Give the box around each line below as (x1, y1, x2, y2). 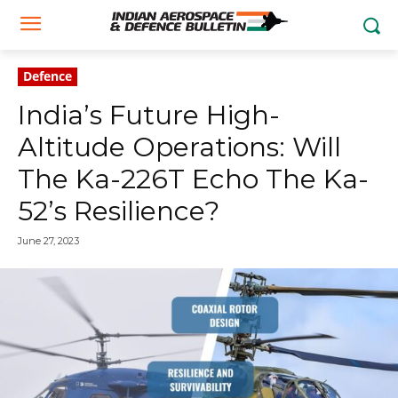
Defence (23, 68, 72, 84)
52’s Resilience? (18, 195, 219, 227)
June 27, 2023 (18, 235, 79, 248)
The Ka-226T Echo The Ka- (18, 163, 369, 195)
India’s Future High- (18, 99, 280, 131)
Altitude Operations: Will (18, 131, 341, 163)
